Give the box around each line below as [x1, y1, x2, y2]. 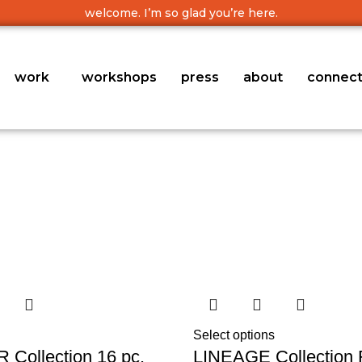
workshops [82, 69, 158, 85]
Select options [193, 328, 275, 342]
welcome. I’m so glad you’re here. [84, 6, 278, 20]
